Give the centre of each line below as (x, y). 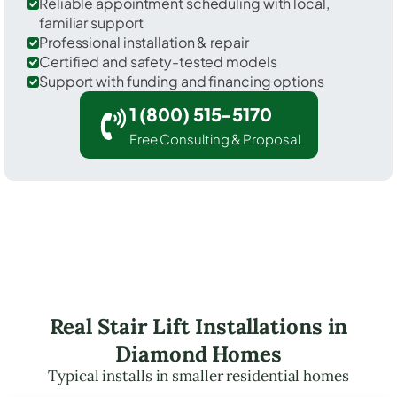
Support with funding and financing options (182, 81)
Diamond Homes (198, 354)
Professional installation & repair (144, 42)
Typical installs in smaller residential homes (198, 375)
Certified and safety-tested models (158, 61)
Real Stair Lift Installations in (198, 326)
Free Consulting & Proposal (214, 138)
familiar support (91, 22)
